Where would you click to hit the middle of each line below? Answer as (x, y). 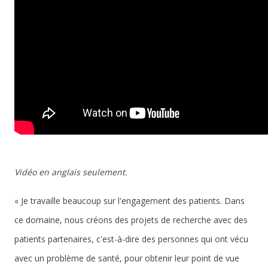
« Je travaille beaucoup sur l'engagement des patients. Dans (130, 201)
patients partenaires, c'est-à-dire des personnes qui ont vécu (131, 239)
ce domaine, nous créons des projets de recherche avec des (131, 220)
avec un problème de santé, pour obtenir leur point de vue (127, 258)
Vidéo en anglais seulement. (71, 172)
